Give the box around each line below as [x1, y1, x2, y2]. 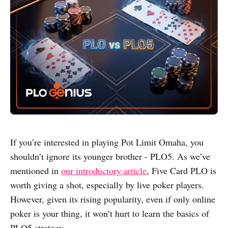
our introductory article [61, 164, 147, 177]
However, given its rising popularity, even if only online [10, 193, 215, 206]
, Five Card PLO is [147, 164, 216, 177]
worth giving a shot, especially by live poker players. [10, 179, 204, 191]
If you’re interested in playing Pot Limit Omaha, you [10, 136, 204, 149]
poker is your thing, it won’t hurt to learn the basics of [10, 207, 209, 220]
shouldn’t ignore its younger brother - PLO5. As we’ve [10, 150, 210, 163]
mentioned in [10, 164, 61, 177]
